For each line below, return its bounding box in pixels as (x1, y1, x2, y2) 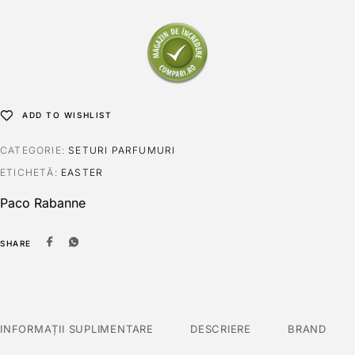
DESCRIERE (189, 323, 251, 336)
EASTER (61, 166, 104, 179)
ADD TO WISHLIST (22, 110, 113, 120)
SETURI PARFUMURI (68, 144, 176, 157)
